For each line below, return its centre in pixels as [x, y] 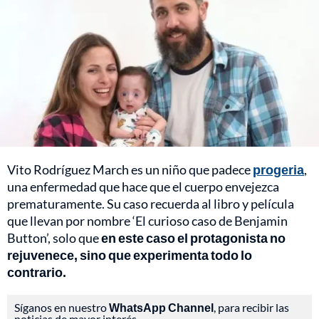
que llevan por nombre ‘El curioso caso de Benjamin [147, 221]
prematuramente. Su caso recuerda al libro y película [151, 204]
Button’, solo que [53, 238]
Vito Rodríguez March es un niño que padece [130, 170]
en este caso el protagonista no [192, 238]
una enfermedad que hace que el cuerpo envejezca [143, 187]
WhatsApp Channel [161, 308]
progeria [278, 170]
